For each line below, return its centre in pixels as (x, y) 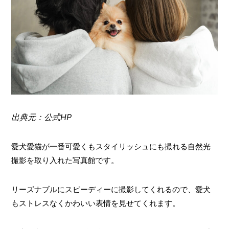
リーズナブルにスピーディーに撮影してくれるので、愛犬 (111, 189)
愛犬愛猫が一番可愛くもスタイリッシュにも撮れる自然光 (111, 146)
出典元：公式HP (41, 117)
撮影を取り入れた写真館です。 (65, 160)
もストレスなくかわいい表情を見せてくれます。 (95, 203)
